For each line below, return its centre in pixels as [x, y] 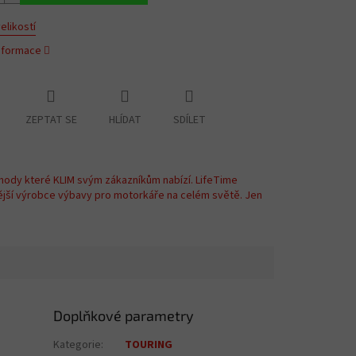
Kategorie [77, 345]
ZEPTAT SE [51, 120]
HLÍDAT [125, 120]
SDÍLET [189, 120]
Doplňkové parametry [124, 316]
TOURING [149, 345]
